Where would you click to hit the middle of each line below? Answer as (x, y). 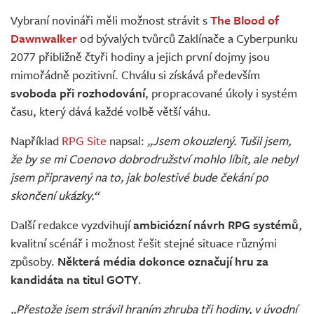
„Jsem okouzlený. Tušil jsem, (219, 141)
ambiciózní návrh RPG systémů (216, 225)
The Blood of (245, 20)
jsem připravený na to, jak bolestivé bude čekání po (139, 177)
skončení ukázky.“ (55, 196)
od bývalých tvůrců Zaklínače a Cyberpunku (187, 39)
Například (36, 141)
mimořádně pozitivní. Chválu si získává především (135, 75)
